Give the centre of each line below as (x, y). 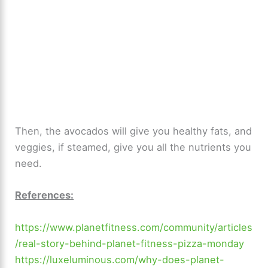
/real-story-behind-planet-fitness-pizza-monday (130, 243)
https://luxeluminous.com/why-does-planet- (120, 259)
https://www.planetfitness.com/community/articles (134, 227)
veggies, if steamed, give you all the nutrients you (133, 147)
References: (45, 195)
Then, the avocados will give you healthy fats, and (134, 131)
